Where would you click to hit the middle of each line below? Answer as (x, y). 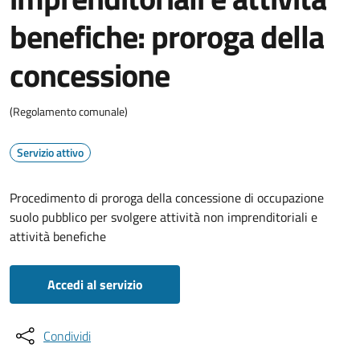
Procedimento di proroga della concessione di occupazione (167, 198)
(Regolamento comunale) (69, 111)
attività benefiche (58, 236)
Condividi (67, 336)
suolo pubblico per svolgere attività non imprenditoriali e (164, 217)
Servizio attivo (50, 152)
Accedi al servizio (95, 284)
